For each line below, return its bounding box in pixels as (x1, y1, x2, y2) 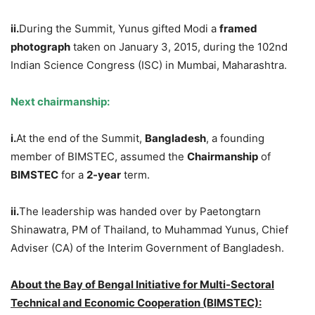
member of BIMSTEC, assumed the (11, 150, 187, 164)
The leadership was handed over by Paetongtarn (19, 205, 261, 219)
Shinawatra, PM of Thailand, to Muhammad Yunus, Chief (11, 223, 288, 237)
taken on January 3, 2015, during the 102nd (70, 40, 288, 54)
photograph (11, 40, 70, 54)
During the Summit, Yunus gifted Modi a (19, 22, 219, 36)
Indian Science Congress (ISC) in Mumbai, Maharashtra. (11, 58, 287, 72)
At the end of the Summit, (16, 131, 145, 146)
